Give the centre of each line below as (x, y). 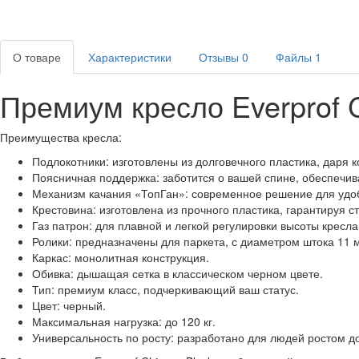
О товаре (37, 57)
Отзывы (220, 57)
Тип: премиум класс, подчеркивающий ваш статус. (165, 289)
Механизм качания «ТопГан (105, 193)
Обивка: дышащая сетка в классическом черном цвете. (177, 273)
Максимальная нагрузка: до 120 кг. (124, 321)
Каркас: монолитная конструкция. (121, 257)
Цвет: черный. (69, 305)
